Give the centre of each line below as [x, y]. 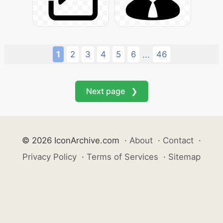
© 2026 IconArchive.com [71, 140]
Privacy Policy [50, 157]
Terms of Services [122, 157]
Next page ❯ [111, 91]
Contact [178, 140]
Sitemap [184, 157]
